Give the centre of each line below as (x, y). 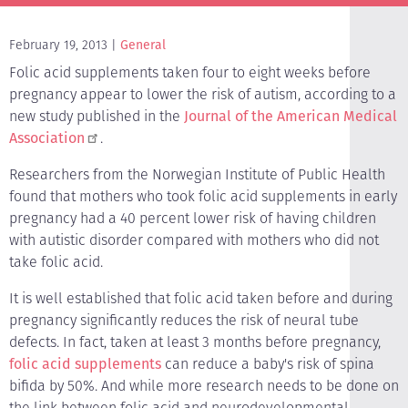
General (143, 45)
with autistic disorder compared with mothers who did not (194, 240)
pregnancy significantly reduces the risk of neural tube (184, 320)
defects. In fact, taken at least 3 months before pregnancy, (195, 342)
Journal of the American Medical (291, 116)
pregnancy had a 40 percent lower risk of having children (193, 218)
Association (47, 138)
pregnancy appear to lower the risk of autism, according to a (203, 94)
